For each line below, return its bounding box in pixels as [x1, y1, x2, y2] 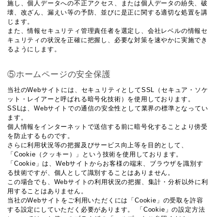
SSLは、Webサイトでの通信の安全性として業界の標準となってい [7, 105, 208, 112]
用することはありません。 [7, 187, 88, 195]
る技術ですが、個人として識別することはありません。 [7, 169, 174, 176]
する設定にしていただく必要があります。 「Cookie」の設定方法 [7, 206, 205, 213]
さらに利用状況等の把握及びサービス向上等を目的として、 [7, 141, 188, 149]
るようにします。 [7, 46, 61, 53]
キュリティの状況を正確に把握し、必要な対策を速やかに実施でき [7, 36, 208, 44]
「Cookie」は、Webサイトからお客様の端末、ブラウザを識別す [7, 160, 203, 167]
